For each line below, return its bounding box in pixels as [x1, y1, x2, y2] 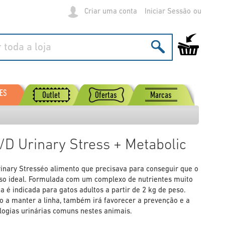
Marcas [150, 91, 172, 100]
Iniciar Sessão [145, 8, 191, 16]
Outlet [42, 91, 61, 100]
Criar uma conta [84, 8, 137, 16]
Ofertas [95, 91, 118, 100]
